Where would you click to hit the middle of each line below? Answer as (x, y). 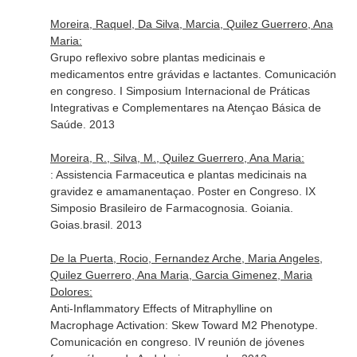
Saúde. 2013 (82, 124)
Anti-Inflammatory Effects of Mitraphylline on (161, 308)
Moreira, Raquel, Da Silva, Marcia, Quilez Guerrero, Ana (191, 24)
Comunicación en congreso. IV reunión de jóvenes (177, 342)
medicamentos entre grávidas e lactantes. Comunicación (193, 74)
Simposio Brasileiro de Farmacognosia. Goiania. (171, 208)
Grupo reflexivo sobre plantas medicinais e (157, 57)
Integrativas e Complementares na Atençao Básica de (185, 108)
